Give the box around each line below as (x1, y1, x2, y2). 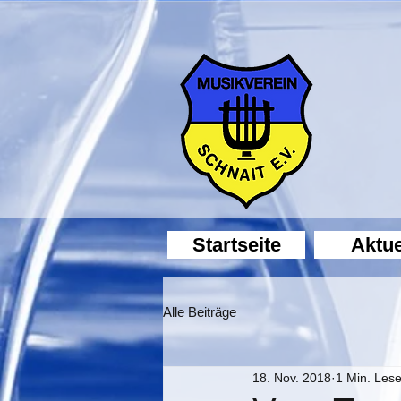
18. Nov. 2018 (252, 370, 331, 385)
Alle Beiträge (163, 304, 236, 320)
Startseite (192, 234, 281, 256)
